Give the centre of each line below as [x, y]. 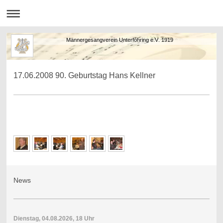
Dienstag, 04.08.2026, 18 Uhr [54, 218]
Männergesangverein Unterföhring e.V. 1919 [104, 40]
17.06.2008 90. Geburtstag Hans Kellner [84, 76]
